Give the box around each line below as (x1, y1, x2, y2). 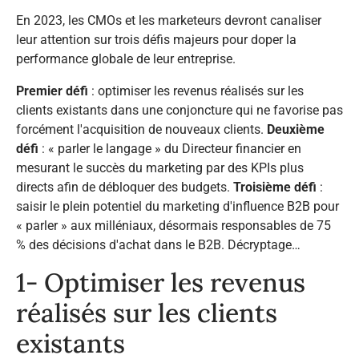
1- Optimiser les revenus (16, 266, 305, 300)
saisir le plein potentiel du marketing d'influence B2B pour (16, 199, 339, 215)
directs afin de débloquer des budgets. (16, 179, 233, 196)
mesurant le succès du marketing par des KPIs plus (16, 160, 304, 176)
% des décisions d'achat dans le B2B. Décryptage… (16, 237, 301, 253)
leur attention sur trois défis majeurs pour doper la (16, 32, 296, 48)
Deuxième (267, 122, 325, 138)
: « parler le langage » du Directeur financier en (38, 141, 301, 157)
